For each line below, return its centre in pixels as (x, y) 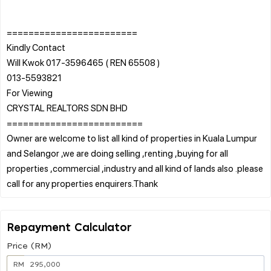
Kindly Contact (36, 47)
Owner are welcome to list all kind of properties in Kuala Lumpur (132, 138)
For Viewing (30, 92)
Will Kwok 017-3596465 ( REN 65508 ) (83, 62)
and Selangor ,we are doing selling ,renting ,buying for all (117, 153)
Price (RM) (29, 246)
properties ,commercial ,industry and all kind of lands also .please (135, 168)
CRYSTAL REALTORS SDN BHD (67, 107)
